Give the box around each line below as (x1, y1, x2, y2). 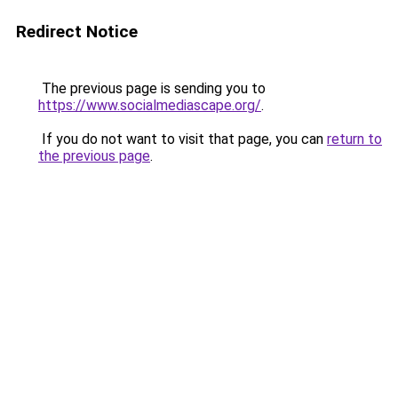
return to (327, 131, 382, 147)
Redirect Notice (16, 21, 138, 42)
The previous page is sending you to (38, 80, 266, 97)
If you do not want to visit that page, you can (38, 131, 327, 147)
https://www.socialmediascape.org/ (38, 97, 261, 114)
